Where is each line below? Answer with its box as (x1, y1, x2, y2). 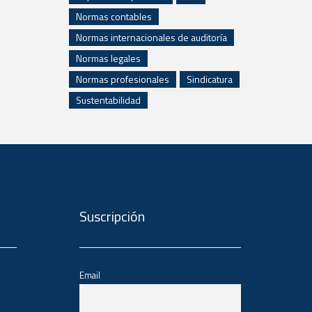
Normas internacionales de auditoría (75, 30, 227, 45)
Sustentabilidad (75, 93, 141, 107)
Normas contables (75, 9, 152, 24)
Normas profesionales (75, 72, 169, 86)
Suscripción (79, 205, 145, 227)
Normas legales (75, 51, 141, 65)
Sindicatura (186, 72, 233, 86)
